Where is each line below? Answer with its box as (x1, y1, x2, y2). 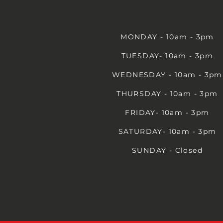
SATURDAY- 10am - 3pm (118, 126, 217, 136)
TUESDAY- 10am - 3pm (121, 51, 214, 60)
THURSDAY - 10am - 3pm (116, 89, 218, 98)
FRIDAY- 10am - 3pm (125, 108, 210, 117)
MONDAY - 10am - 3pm (120, 32, 214, 41)
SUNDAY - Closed (132, 145, 203, 155)
